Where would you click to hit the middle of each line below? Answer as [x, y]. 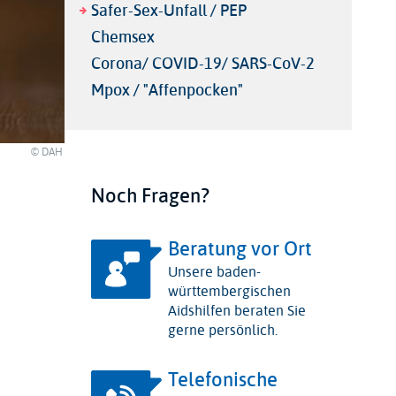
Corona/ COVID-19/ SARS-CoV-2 [202, 64]
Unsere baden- [214, 272]
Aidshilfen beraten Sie [236, 311]
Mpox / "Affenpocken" [167, 90]
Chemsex [122, 37]
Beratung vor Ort [240, 249]
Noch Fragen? [150, 196]
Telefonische [222, 380]
